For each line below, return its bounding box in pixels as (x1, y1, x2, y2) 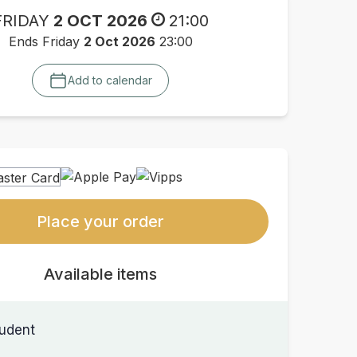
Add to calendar (68, 73, 152, 87)
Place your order (37, 212, 164, 231)
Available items (44, 265, 157, 284)
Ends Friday (8, 33, 84, 49)
